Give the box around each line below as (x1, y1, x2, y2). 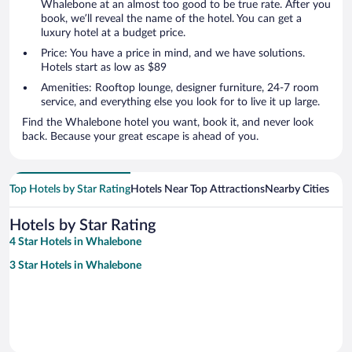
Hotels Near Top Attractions (130, 184, 265, 196)
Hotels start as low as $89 (41, 62, 167, 74)
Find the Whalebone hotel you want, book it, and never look (22, 117, 313, 129)
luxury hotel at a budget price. (41, 27, 185, 39)
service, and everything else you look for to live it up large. (41, 97, 320, 108)
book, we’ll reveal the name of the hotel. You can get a (41, 13, 302, 25)
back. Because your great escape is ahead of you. (22, 131, 258, 143)
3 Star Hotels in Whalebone (9, 260, 141, 272)
